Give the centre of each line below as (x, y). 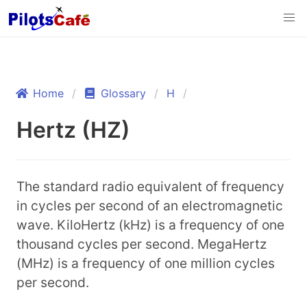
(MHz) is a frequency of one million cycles (146, 263)
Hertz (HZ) (73, 130)
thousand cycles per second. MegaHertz (142, 244)
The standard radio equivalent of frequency (150, 186)
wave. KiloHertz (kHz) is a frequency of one (150, 225)
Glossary (123, 93)
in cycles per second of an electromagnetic (150, 206)
